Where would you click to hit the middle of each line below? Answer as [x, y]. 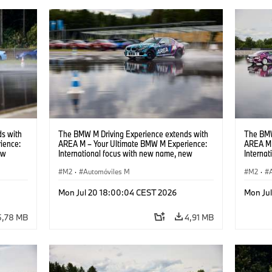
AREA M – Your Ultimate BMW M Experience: [132, 143]
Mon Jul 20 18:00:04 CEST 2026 [117, 192]
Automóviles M [106, 171]
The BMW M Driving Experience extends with [133, 134]
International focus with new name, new [125, 153]
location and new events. [100, 163]
